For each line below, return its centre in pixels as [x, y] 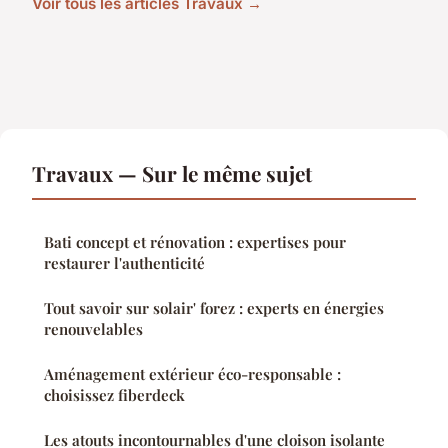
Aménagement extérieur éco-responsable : [192, 374]
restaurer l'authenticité [124, 263]
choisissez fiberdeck [114, 395]
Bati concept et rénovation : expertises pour [195, 242]
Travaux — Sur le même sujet [172, 173]
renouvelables [93, 329]
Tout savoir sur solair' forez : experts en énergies [214, 308]
